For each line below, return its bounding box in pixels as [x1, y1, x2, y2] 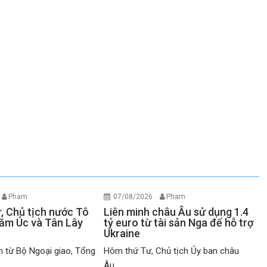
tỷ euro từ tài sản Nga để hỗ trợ [104, 216, 254, 229]
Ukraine [104, 226, 141, 240]
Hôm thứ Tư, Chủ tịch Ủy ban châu [104, 245, 240, 256]
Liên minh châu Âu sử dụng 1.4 [104, 205, 249, 218]
